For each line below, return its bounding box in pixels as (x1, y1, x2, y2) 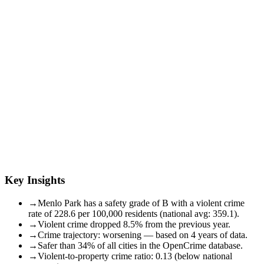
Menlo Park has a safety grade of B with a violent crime (38, 197, 245, 208)
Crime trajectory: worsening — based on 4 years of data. (38, 229, 247, 240)
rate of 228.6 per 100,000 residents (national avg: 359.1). (28, 208, 239, 219)
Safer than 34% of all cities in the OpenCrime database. (38, 240, 243, 250)
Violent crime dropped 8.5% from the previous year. (38, 219, 230, 229)
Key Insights (5, 173, 65, 186)
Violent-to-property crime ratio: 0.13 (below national (38, 250, 232, 261)
